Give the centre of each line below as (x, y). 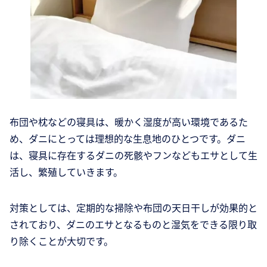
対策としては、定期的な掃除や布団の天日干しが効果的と (133, 208)
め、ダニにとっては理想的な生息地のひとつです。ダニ (128, 139)
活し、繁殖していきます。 (66, 172)
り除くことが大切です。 (61, 241)
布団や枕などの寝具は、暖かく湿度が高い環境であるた (129, 122)
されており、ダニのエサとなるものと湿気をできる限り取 (133, 224)
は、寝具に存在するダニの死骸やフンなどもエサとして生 (133, 155)
